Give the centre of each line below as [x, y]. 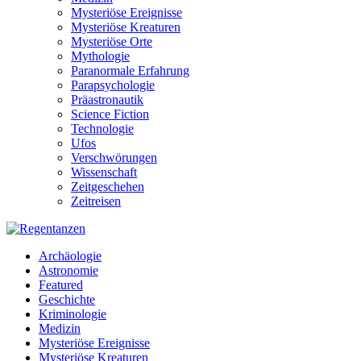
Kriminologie [73, 314]
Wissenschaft [104, 172]
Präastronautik [107, 100]
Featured [61, 285]
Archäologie [70, 256]
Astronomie [68, 270]
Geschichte [67, 299]
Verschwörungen [114, 158]
